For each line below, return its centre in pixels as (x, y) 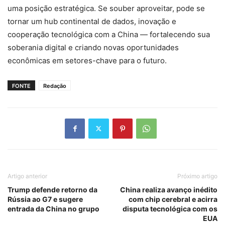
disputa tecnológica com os (170, 208)
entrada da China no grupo (53, 208)
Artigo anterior (27, 176)
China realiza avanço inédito (169, 189)
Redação (55, 86)
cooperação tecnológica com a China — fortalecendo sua (109, 34)
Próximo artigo (197, 176)
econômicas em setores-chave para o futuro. (87, 60)
